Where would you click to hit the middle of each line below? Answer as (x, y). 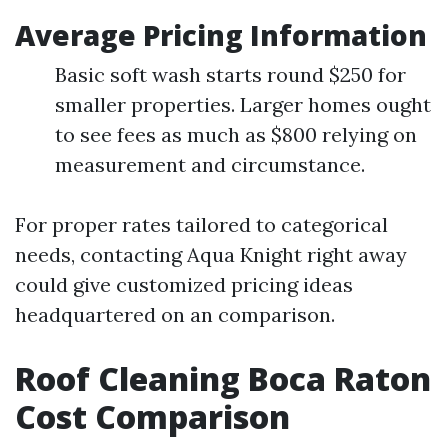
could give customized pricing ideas (184, 284)
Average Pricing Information (221, 35)
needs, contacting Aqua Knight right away (211, 254)
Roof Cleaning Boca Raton (223, 378)
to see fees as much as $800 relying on (236, 134)
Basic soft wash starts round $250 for (230, 74)
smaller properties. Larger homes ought (243, 104)
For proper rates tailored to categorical (201, 224)
